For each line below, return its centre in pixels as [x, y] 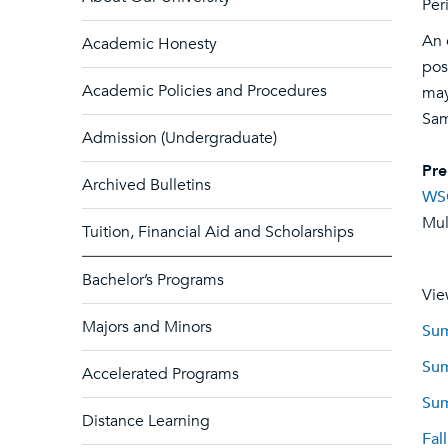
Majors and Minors [147, 327]
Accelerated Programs [160, 374]
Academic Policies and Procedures [204, 91]
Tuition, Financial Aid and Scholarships [218, 232]
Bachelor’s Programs [153, 280]
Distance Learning [146, 421]
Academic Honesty [149, 44]
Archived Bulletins [146, 185]
